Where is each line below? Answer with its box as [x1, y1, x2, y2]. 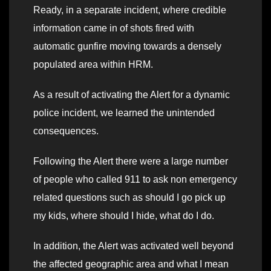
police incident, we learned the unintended [33, 107, 215, 118]
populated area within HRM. [33, 59, 153, 70]
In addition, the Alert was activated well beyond [33, 240, 233, 251]
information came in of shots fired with [33, 22, 194, 33]
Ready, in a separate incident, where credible [33, 4, 226, 15]
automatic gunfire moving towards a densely [33, 41, 221, 51]
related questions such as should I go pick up [33, 192, 226, 203]
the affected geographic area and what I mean [33, 258, 229, 269]
